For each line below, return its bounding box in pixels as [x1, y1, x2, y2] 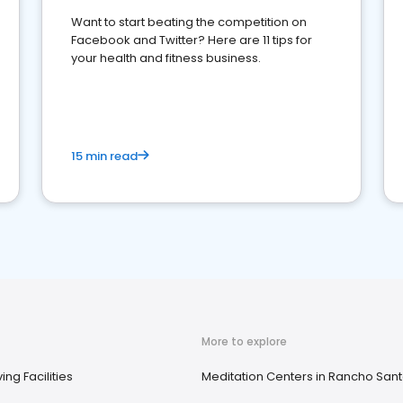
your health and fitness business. [71, 49, 261, 67]
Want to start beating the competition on [71, 13, 307, 31]
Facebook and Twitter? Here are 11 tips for [71, 31, 312, 49]
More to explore [201, 334, 287, 349]
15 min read [71, 148, 138, 165]
